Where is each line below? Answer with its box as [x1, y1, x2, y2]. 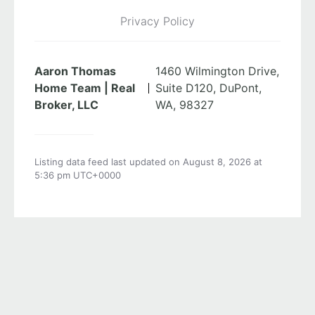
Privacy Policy [120, 14, 195, 29]
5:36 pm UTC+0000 [34, 169, 121, 181]
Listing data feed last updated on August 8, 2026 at [34, 156, 262, 168]
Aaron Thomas [34, 64, 116, 79]
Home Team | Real [34, 81, 135, 96]
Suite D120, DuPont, [155, 81, 262, 96]
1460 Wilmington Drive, [155, 64, 280, 79]
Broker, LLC [34, 98, 98, 112]
